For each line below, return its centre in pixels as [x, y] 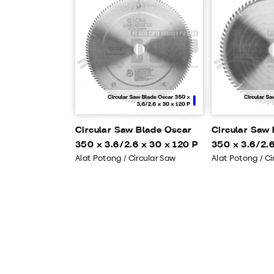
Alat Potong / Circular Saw [126, 158]
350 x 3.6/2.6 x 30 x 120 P [137, 145]
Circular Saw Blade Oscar [134, 130]
